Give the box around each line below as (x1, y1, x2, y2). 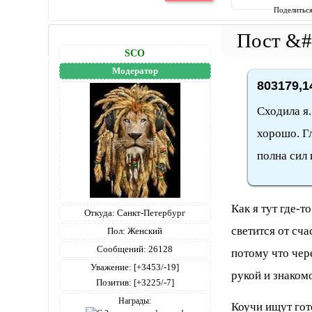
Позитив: (95, 276, 132, 288)
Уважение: (91, 261, 132, 272)
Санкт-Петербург (115, 207, 186, 218)
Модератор (111, 65, 158, 76)
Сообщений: (97, 243, 147, 254)
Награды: (118, 295, 152, 306)
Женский (125, 225, 163, 236)
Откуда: (84, 207, 116, 218)
